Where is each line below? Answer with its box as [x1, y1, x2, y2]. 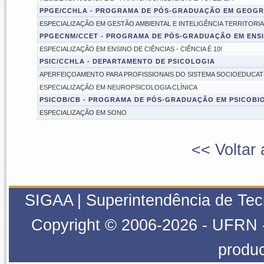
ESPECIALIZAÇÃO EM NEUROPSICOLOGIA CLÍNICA [39, 84, 197, 91]
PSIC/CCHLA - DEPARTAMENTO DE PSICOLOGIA [39, 58, 215, 65]
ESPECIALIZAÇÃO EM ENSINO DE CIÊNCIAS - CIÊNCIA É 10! [39, 45, 222, 52]
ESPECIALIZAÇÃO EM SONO [39, 109, 127, 116]
